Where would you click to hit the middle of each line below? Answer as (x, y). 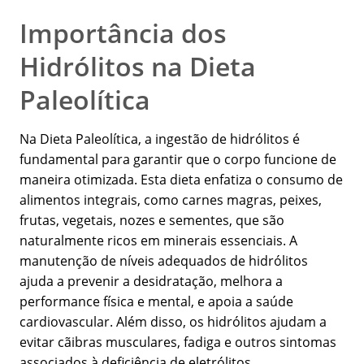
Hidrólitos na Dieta (138, 67)
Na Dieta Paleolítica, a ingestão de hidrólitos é (160, 139)
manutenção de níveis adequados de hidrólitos (164, 261)
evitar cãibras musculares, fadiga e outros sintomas (178, 342)
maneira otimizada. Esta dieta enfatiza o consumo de (181, 180)
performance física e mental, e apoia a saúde (156, 302)
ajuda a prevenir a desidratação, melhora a (151, 282)
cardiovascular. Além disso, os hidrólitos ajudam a (173, 322)
